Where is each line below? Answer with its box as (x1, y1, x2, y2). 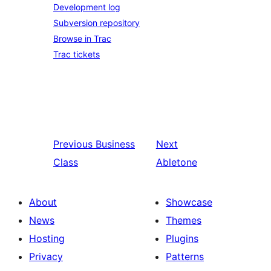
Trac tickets (53, 49, 100, 59)
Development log (53, 2, 120, 12)
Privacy (29, 250, 63, 263)
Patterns (166, 250, 204, 263)
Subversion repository (53, 18, 140, 28)
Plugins (166, 232, 198, 244)
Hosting (29, 232, 65, 244)
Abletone (155, 156, 197, 168)
